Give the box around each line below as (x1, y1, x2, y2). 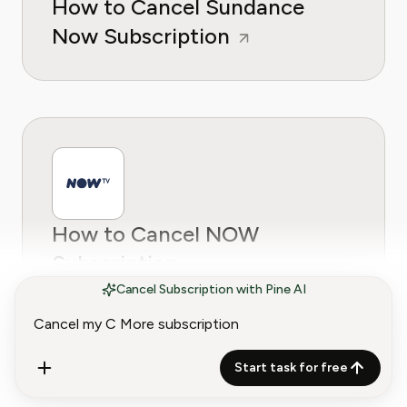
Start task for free (234, 360, 348, 375)
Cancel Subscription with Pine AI (115, 282, 306, 297)
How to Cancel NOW (52, 221, 259, 247)
